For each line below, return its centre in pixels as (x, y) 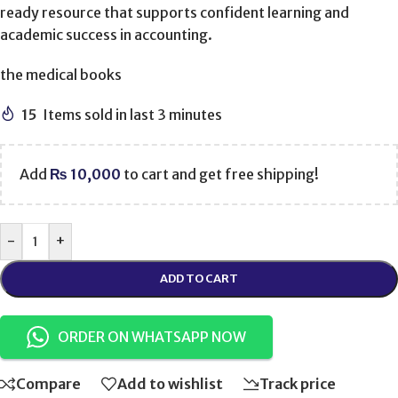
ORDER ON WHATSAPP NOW (152, 336)
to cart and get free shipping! (220, 174)
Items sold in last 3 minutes (132, 114)
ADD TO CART (199, 278)
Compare (48, 384)
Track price (298, 384)
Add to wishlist (170, 384)
